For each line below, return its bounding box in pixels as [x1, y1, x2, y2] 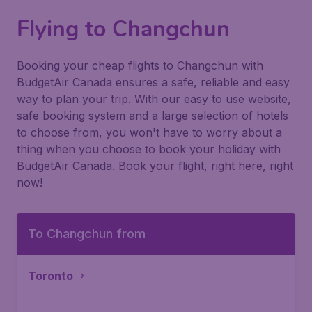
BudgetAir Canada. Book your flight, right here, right [17, 159, 293, 173]
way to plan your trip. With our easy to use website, [17, 92, 291, 106]
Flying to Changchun [17, 14, 230, 44]
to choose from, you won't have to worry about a [17, 125, 282, 139]
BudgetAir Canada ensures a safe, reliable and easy [17, 75, 290, 89]
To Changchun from [28, 226, 146, 241]
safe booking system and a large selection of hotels [17, 109, 288, 123]
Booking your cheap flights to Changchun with [17, 58, 263, 72]
